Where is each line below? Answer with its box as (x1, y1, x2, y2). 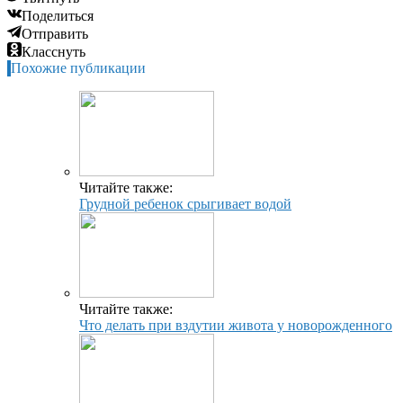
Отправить (22, 26, 88, 42)
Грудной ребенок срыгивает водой (79, 196, 291, 212)
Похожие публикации (11, 60, 146, 76)
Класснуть (22, 44, 85, 60)
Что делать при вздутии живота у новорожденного (79, 318, 392, 334)
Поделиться (22, 8, 94, 24)
